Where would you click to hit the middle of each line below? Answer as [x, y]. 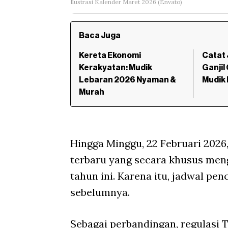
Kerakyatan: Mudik [116, 68]
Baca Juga [100, 36]
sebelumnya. [100, 192]
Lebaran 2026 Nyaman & [127, 80]
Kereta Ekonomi [110, 56]
